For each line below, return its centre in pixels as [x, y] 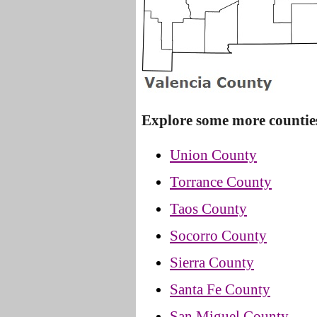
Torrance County [221, 181]
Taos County [208, 208]
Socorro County [218, 235]
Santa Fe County [220, 289]
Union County [213, 155]
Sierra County [212, 262]
